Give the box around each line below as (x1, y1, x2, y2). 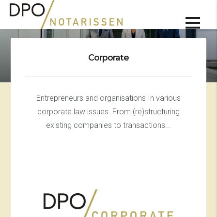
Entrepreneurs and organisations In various (36, 93, 181, 103)
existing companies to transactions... (46, 121, 171, 130)
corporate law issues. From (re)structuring (37, 107, 180, 116)
